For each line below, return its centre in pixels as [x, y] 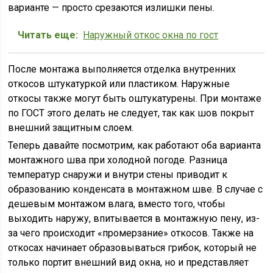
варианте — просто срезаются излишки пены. [112, 8]
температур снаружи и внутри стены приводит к [118, 175]
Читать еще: [48, 35]
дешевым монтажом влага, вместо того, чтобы [117, 204]
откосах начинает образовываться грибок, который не [133, 248]
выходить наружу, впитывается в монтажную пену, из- [134, 218]
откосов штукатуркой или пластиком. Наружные [119, 84]
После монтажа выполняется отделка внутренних [122, 69]
